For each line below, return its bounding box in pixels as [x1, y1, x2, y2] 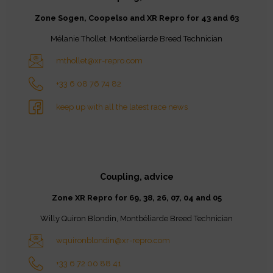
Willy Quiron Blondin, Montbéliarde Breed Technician [40, 213, 233, 223]
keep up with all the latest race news [56, 102, 188, 112]
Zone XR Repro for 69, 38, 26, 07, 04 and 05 [51, 193, 222, 202]
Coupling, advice [99, 171, 174, 182]
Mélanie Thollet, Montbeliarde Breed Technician [51, 34, 222, 43]
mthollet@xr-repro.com [56, 56, 143, 66]
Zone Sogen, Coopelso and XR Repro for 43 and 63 [34, 13, 239, 23]
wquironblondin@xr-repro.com [56, 236, 170, 246]
